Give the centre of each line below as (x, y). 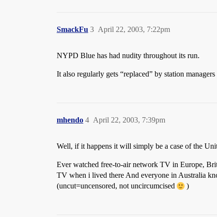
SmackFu (72, 29)
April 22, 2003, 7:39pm (129, 120)
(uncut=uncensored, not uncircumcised (117, 186)
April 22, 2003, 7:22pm (134, 29)
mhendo (70, 120)
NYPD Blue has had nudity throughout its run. (128, 55)
